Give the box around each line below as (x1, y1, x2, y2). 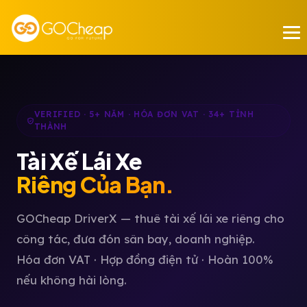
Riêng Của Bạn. (16, 171, 174, 198)
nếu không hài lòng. (16, 273, 127, 287)
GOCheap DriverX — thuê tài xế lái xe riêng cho (16, 211, 284, 225)
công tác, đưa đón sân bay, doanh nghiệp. (16, 232, 255, 246)
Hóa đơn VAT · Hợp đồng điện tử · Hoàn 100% (16, 252, 273, 267)
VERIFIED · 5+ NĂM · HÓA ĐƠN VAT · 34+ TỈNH (34, 109, 254, 119)
